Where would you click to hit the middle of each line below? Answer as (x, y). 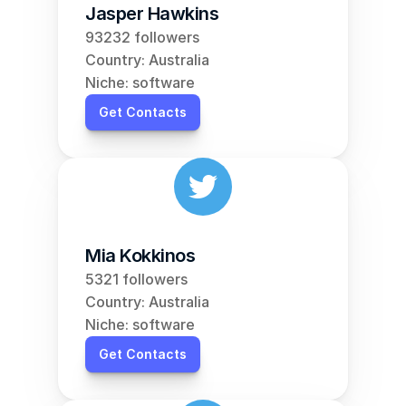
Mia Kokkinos (140, 256)
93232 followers (142, 37)
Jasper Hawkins (152, 14)
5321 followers (136, 279)
